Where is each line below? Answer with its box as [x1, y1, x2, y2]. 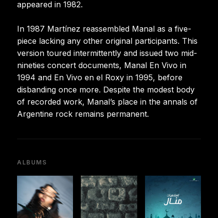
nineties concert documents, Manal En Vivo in [17, 60, 186, 70]
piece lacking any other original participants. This [17, 36, 198, 46]
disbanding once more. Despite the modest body [17, 84, 195, 94]
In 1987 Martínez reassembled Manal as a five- [17, 23, 191, 34]
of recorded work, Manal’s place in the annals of [17, 96, 198, 107]
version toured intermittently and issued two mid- [17, 48, 197, 58]
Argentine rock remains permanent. [17, 109, 149, 119]
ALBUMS [17, 158, 47, 166]
